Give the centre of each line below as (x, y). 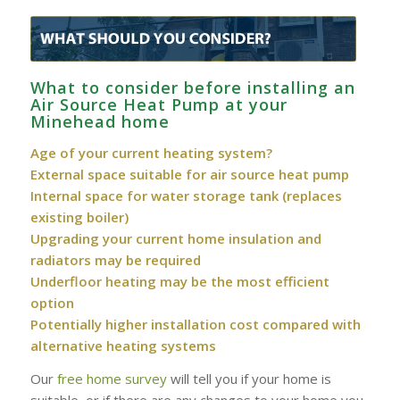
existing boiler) (79, 217)
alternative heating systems (123, 345)
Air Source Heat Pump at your (158, 104)
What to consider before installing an (192, 87)
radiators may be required (115, 259)
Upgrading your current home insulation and (175, 238)
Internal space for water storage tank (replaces (186, 195)
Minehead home (100, 121)
